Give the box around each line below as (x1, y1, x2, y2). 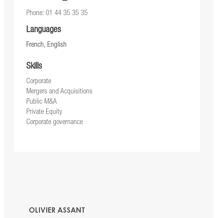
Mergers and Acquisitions (26, 88, 92, 96)
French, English (26, 41, 67, 49)
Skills (26, 62, 42, 72)
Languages (26, 26, 61, 35)
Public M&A (26, 98, 57, 106)
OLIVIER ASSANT (28, 207, 85, 215)
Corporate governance (26, 119, 83, 127)
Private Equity (26, 109, 62, 116)
